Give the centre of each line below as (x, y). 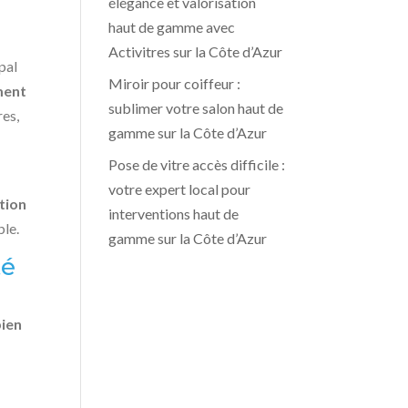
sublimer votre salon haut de (196, 107)
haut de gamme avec (172, 26)
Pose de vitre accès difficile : (197, 164)
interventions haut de (174, 213)
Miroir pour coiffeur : (175, 83)
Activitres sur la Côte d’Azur (196, 51)
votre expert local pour (180, 189)
